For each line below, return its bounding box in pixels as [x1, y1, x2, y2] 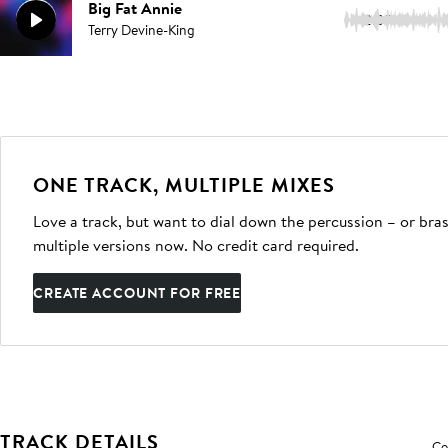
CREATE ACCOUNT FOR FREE [33, 283, 242, 303]
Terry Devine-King [88, 20, 195, 40]
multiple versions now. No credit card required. [33, 234, 359, 256]
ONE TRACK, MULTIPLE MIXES [33, 171, 335, 198]
